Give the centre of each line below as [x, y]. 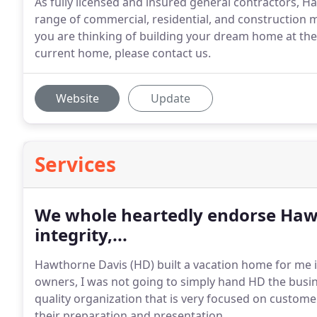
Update [171, 98]
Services [75, 164]
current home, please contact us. [123, 53]
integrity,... [81, 235]
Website [77, 98]
